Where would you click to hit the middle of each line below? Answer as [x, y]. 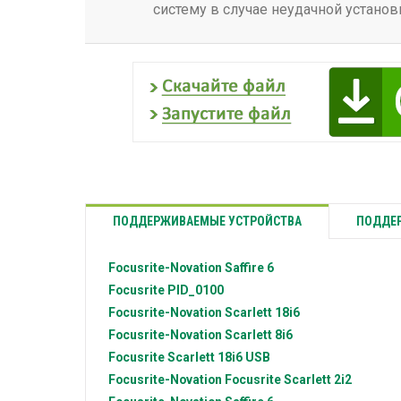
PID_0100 [196, 290]
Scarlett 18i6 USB [219, 358]
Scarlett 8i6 [259, 335]
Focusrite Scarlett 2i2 [288, 380]
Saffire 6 [249, 268]
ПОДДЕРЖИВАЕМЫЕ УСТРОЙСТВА [207, 222]
